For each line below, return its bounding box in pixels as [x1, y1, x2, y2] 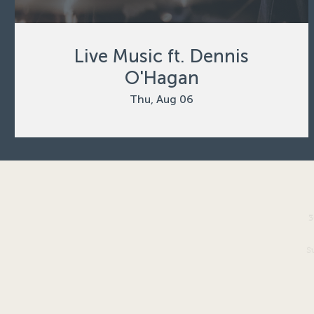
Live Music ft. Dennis [74, 45, 250, 67]
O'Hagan [124, 67, 199, 89]
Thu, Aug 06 [130, 92, 194, 106]
